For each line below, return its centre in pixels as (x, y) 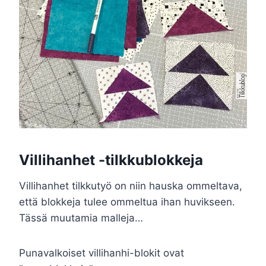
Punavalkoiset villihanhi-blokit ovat (102, 253)
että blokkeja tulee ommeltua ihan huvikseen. (127, 202)
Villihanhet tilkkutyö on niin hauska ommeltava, (131, 186)
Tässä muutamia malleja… (81, 218)
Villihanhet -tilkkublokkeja (111, 160)
